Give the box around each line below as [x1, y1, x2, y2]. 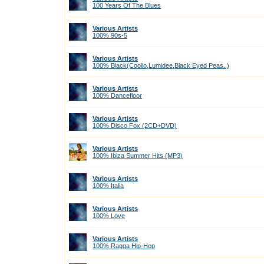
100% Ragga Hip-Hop [93, 242, 155, 249]
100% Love [93, 212, 125, 219]
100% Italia [93, 182, 124, 189]
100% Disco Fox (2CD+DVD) [93, 122, 177, 129]
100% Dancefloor [93, 92, 142, 99]
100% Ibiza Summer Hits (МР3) [93, 152, 183, 159]
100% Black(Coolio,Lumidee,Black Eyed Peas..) [93, 62, 229, 69]
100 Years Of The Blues [93, 2, 161, 9]
